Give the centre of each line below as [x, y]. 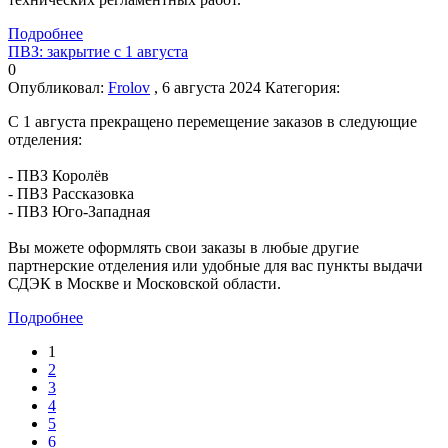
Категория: [302, 87]
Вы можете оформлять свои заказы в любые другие [183, 247]
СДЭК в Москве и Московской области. [144, 283]
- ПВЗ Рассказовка [71, 193]
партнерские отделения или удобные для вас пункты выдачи [215, 265]
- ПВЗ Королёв [58, 175]
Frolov [129, 87]
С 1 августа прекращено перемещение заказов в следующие [212, 121]
